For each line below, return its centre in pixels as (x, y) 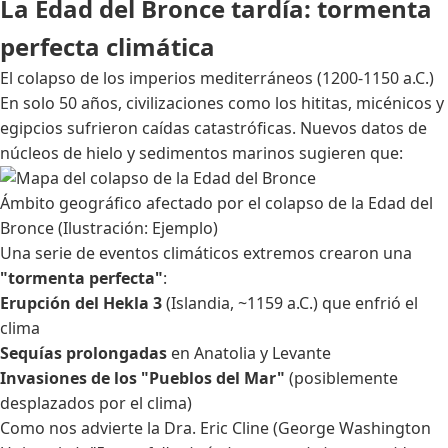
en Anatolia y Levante (249, 352)
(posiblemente (341, 377)
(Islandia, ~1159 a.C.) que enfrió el (290, 302)
